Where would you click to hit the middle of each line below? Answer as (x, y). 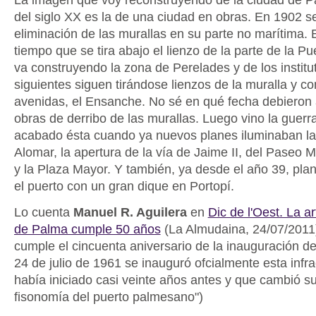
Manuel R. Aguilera (130, 212)
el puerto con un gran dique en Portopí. (124, 186)
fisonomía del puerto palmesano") (108, 297)
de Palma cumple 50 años (87, 229)
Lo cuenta (43, 212)
